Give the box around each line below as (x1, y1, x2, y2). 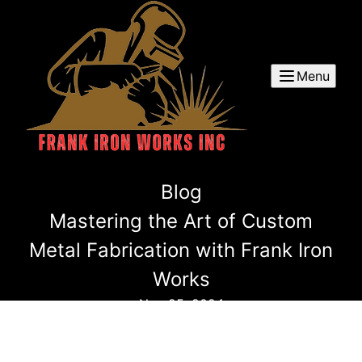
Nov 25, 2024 (138, 296, 224, 312)
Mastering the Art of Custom (49, 209, 313, 233)
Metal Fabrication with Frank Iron (29, 238, 333, 262)
